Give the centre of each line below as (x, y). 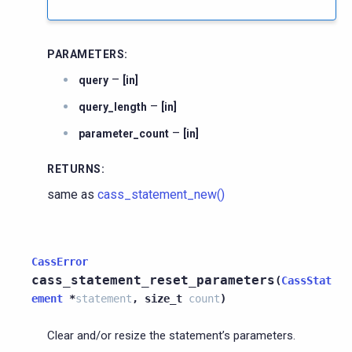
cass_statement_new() (161, 194)
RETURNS (74, 169)
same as (72, 194)
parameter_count (124, 133)
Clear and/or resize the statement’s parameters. (171, 335)
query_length (113, 106)
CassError (60, 261)
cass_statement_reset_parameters (153, 280)
